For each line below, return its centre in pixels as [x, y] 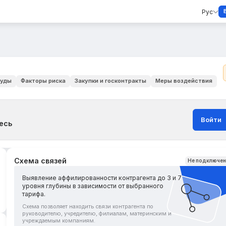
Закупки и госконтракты [110, 81]
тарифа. [34, 194]
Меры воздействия [184, 81]
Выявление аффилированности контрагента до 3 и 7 [102, 178]
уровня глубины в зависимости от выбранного [93, 186]
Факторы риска [43, 81]
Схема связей [41, 161]
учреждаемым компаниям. [59, 220]
